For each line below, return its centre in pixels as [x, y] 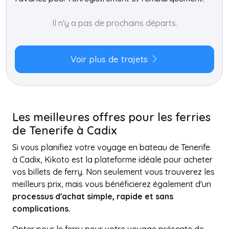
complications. [41, 209]
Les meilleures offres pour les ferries [111, 117]
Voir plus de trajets [110, 59]
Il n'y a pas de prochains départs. [114, 23]
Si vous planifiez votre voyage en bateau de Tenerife [111, 147]
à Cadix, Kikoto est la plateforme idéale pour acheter [112, 159]
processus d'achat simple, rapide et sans [93, 196]
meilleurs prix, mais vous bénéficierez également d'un [112, 184]
